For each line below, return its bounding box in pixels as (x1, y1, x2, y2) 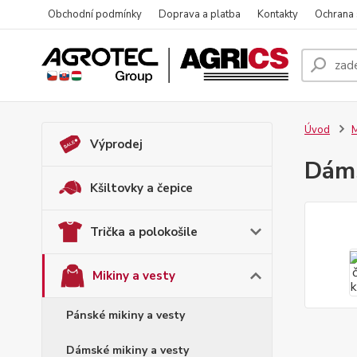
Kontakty (257, 7, 298, 22)
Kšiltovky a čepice (90, 180, 193, 196)
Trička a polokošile (90, 224, 198, 240)
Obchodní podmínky (48, 7, 142, 22)
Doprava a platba (159, 7, 241, 22)
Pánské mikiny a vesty (66, 308, 185, 323)
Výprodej (90, 136, 143, 152)
